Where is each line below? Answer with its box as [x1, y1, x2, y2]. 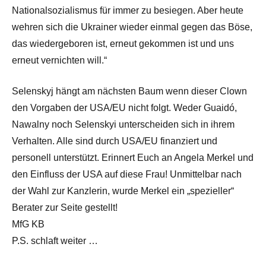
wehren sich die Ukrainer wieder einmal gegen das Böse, [12, 22, 252, 33]
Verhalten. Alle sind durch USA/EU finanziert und [12, 136, 217, 147]
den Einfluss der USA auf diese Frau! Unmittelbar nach [12, 169, 242, 180]
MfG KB [12, 219, 45, 230]
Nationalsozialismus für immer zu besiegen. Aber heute [12, 5, 243, 16]
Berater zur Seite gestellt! [12, 202, 118, 213]
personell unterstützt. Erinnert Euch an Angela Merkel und [12, 153, 254, 163]
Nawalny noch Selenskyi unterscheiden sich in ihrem [12, 119, 235, 130]
